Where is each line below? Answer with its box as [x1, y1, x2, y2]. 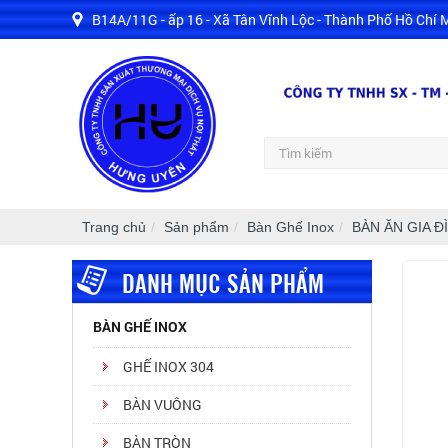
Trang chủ [82, 218, 146, 235]
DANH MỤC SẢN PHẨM [122, 264, 324, 299]
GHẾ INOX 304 [123, 357, 214, 376]
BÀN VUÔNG [123, 395, 202, 414]
